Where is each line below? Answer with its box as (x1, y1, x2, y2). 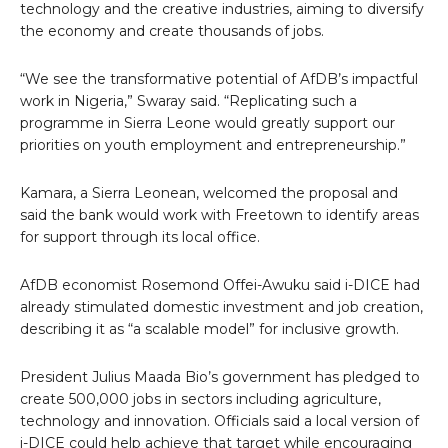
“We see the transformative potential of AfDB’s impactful (20, 69, 418, 88)
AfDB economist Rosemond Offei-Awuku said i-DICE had (20, 275, 420, 294)
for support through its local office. (20, 227, 260, 246)
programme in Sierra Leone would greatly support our (20, 113, 395, 132)
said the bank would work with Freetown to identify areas (20, 205, 419, 224)
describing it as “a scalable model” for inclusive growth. (20, 319, 399, 338)
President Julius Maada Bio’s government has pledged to (20, 367, 420, 386)
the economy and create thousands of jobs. (20, 21, 324, 40)
